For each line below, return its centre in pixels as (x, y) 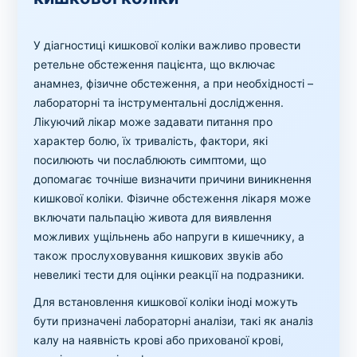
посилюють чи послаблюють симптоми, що (150, 160)
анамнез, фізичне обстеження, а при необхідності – (174, 84)
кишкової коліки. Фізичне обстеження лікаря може (173, 198)
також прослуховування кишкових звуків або (159, 256)
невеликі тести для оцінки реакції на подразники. (169, 275)
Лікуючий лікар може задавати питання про (153, 122)
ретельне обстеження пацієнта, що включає (155, 65)
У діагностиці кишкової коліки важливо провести (167, 45)
